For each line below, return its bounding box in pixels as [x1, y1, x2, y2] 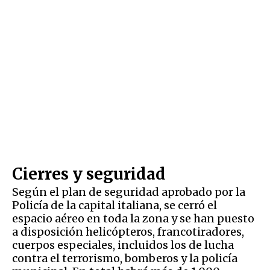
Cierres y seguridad [12, 164, 169, 184]
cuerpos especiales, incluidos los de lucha [12, 238, 234, 253]
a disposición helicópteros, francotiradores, [12, 225, 244, 239]
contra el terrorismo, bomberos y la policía [12, 251, 237, 266]
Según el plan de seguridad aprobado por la [12, 185, 245, 199]
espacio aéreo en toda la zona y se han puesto [12, 212, 254, 226]
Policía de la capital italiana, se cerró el [12, 198, 217, 213]
